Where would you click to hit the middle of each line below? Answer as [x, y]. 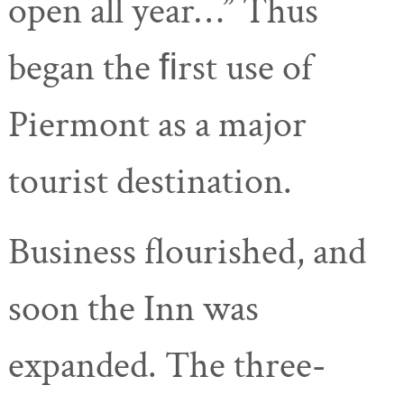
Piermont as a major [157, 125]
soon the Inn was [133, 308]
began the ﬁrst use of [160, 69]
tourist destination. [150, 182]
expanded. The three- [167, 365]
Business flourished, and [187, 252]
